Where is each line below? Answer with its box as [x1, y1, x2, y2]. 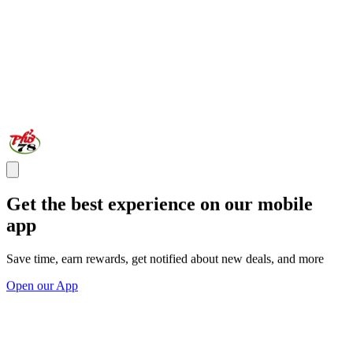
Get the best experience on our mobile [6, 194, 313, 215]
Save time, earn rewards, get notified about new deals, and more [6, 252, 324, 266]
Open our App [6, 279, 78, 293]
